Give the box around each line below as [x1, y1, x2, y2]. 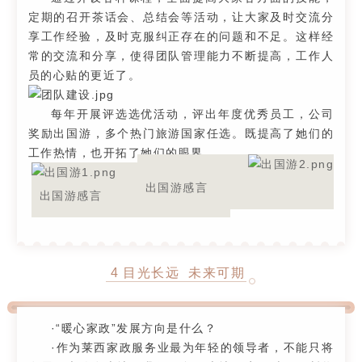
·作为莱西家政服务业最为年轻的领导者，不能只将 [50, 340, 335, 354]
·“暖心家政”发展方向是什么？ [50, 321, 217, 335]
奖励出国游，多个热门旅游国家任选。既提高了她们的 [27, 127, 335, 141]
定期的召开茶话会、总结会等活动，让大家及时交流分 [27, 11, 335, 24]
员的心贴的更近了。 [27, 69, 141, 82]
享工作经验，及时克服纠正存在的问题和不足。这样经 [27, 30, 335, 44]
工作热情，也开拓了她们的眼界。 [27, 146, 217, 160]
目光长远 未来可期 [123, 266, 246, 280]
